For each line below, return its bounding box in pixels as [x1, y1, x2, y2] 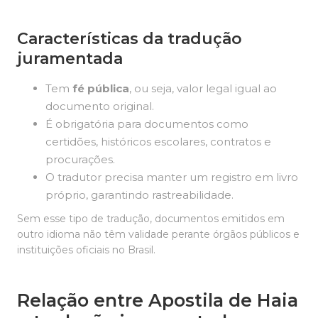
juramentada [17, 49, 123, 68]
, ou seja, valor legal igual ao [129, 82, 277, 95]
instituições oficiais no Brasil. [17, 243, 155, 256]
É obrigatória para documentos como [45, 117, 248, 131]
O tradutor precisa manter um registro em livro [45, 170, 298, 184]
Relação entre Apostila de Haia [17, 290, 298, 311]
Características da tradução [17, 29, 242, 48]
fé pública [72, 82, 129, 95]
